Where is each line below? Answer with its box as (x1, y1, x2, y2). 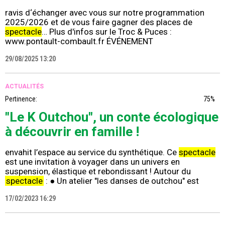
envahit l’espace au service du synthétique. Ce (5, 147, 179, 158)
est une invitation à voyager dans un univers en (5, 157, 180, 167)
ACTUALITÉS (5, 83, 44, 90)
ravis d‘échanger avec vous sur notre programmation (5, 8, 204, 18)
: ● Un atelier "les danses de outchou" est (44, 176, 199, 186)
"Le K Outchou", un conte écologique (5, 109, 218, 125)
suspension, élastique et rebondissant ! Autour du (5, 166, 191, 177)
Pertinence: (5, 95, 37, 103)
